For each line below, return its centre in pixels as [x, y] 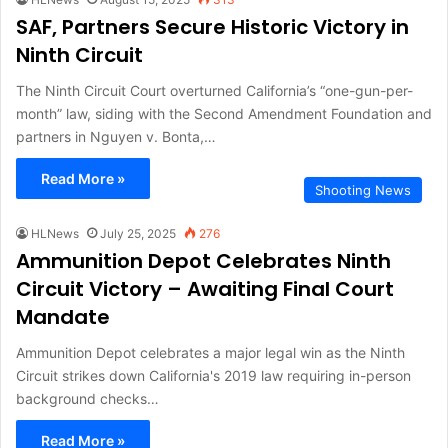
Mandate [63, 317]
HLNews [55, 234]
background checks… [87, 399]
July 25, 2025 [138, 234]
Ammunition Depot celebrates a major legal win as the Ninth [210, 353]
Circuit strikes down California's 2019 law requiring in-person [213, 376]
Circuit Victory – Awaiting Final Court [205, 289]
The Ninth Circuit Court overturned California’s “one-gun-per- [214, 91]
